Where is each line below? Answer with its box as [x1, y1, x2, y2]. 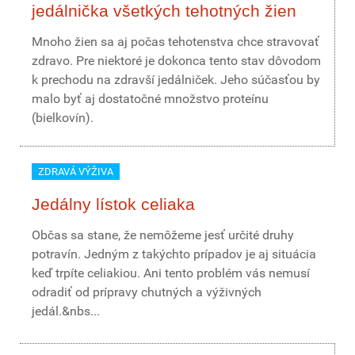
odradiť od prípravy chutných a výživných [32, 284, 261, 300]
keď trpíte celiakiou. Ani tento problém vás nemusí [32, 265, 310, 281]
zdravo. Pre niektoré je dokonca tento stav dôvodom [32, 53, 321, 68]
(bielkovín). [32, 110, 94, 125]
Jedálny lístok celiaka [32, 195, 195, 213]
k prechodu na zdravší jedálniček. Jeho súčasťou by [32, 72, 320, 87]
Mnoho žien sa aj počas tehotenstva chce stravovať [32, 34, 319, 49]
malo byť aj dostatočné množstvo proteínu [32, 91, 269, 106]
